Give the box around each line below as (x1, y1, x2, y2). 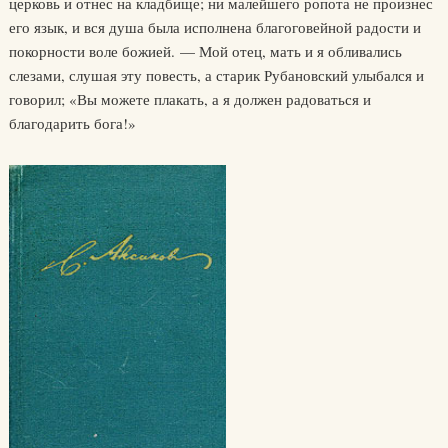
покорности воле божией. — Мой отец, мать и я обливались (8, 41, 402, 61)
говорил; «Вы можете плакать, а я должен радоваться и (8, 89, 371, 109)
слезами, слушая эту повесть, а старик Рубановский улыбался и (8, 65, 424, 85)
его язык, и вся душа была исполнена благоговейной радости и (8, 17, 421, 37)
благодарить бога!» (8, 113, 136, 133)
